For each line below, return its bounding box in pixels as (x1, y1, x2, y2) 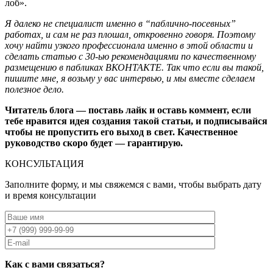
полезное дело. (5, 84, 64, 95)
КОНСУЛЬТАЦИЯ (5, 158, 84, 169)
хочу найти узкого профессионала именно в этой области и (5, 40, 253, 51)
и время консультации (5, 190, 96, 201)
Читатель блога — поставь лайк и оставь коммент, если (5, 105, 251, 116)
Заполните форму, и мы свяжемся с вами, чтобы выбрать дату (5, 179, 261, 190)
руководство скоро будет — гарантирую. (5, 138, 183, 149)
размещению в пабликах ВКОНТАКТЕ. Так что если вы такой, (5, 62, 264, 73)
